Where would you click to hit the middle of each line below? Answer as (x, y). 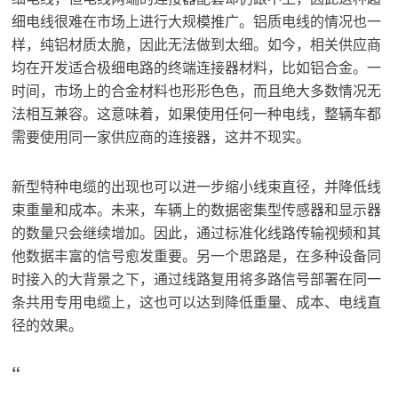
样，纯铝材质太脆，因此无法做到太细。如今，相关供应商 (197, 44)
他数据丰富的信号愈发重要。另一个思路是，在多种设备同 (197, 256)
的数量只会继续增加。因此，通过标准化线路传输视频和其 (197, 233)
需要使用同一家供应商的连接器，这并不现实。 (161, 137)
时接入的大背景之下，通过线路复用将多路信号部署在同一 (197, 279)
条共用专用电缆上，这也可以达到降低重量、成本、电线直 (197, 302)
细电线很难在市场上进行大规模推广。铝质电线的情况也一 (197, 21)
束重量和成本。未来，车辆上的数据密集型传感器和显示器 (197, 210)
